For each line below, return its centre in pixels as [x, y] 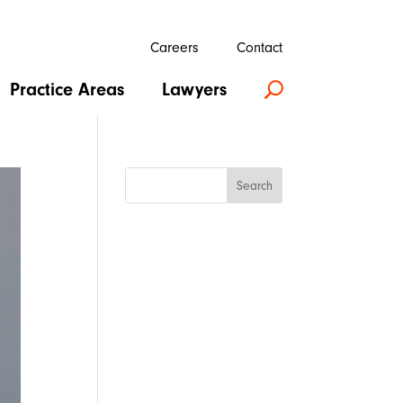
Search [254, 185]
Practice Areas [67, 90]
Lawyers [194, 90]
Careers [174, 48]
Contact [259, 48]
